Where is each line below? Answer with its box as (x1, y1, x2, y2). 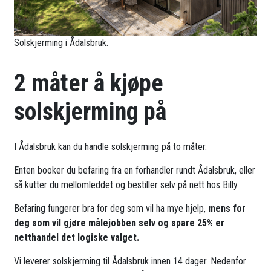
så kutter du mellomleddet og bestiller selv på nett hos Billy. (14, 179, 240, 191)
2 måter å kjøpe (14, 69, 164, 98)
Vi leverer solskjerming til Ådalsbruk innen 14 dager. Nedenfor (14, 255, 247, 267)
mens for (208, 203, 246, 215)
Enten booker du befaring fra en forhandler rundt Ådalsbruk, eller (14, 165, 256, 177)
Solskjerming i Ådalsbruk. (14, 37, 109, 49)
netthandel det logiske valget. (14, 232, 140, 244)
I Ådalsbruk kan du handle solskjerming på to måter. (14, 141, 207, 153)
